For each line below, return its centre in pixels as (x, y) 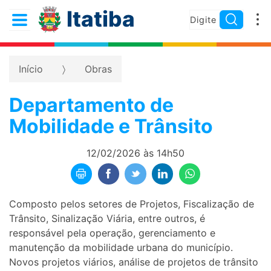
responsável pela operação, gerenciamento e (112, 233)
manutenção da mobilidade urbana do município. (121, 247)
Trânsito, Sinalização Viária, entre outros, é (107, 218)
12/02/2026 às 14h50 (135, 153)
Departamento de (91, 105)
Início (31, 69)
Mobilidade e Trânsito (111, 126)
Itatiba (100, 19)
